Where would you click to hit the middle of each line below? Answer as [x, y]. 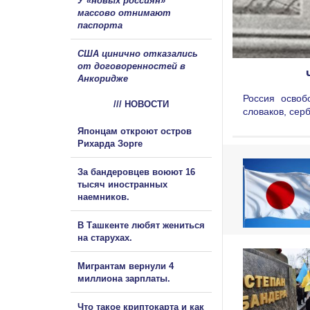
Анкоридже [103, 78]
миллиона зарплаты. [124, 278]
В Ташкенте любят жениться [141, 225]
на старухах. [105, 237]
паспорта [100, 25]
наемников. [103, 197]
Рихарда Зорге [110, 143]
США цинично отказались [138, 53]
